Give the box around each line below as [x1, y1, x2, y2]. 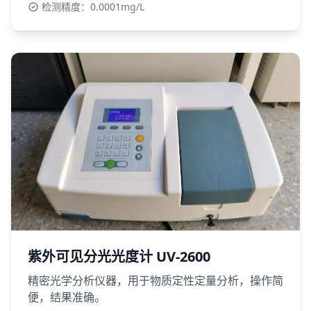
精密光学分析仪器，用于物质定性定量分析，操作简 [28, 272, 283, 288]
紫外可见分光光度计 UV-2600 [28, 246, 210, 266]
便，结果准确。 [28, 289, 106, 305]
